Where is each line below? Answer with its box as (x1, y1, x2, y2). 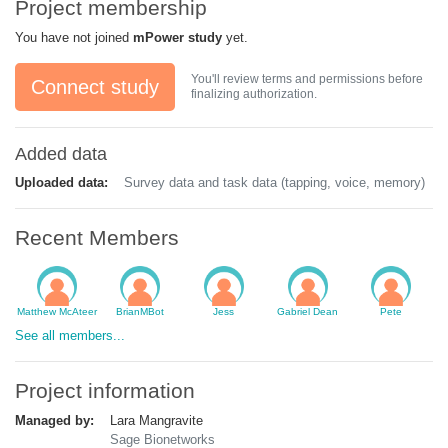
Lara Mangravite (110, 412, 203, 428)
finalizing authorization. (191, 86, 317, 101)
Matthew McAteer (16, 305, 97, 317)
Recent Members (15, 225, 179, 249)
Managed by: (15, 412, 94, 428)
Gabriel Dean (277, 305, 339, 317)
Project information (15, 378, 195, 402)
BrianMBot (116, 305, 165, 317)
